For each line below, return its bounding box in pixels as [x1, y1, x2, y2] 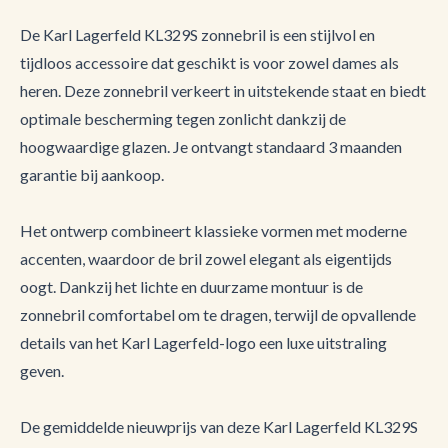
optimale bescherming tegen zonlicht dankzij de [20, 109, 346, 128]
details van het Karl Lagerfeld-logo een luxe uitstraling [20, 333, 387, 352]
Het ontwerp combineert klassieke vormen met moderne [20, 221, 407, 240]
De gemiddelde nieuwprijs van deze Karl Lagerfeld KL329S [20, 417, 418, 436]
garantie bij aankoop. [20, 165, 164, 184]
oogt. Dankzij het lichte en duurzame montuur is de [20, 277, 363, 296]
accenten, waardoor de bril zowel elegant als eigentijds [20, 249, 392, 268]
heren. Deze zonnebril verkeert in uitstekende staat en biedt [20, 81, 426, 100]
